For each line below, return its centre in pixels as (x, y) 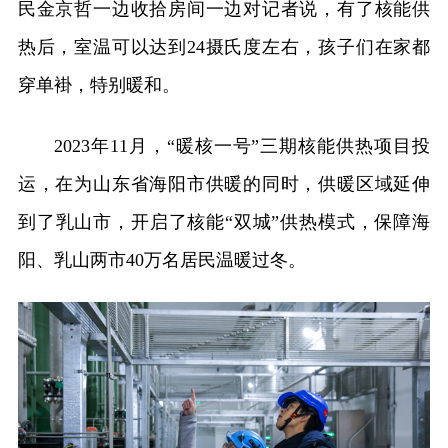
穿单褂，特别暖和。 (98, 85)
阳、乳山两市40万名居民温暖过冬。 (161, 260)
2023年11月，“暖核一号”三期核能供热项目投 (242, 146)
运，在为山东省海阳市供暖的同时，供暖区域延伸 (224, 184)
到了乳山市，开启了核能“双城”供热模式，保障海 (224, 222)
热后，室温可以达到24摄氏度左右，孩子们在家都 (224, 47)
